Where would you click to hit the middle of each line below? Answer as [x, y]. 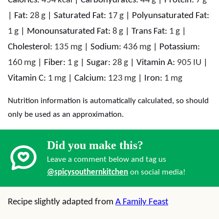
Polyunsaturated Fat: [171, 16]
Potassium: [180, 47]
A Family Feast [142, 202]
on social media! [157, 172]
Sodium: [107, 47]
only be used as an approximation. [66, 115]
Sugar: [99, 63]
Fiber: [56, 63]
